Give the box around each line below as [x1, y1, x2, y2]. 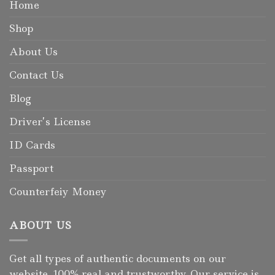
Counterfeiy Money [9, 184, 107, 198]
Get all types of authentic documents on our [9, 252, 226, 266]
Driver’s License [9, 114, 91, 128]
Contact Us [9, 68, 64, 82]
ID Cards [9, 137, 55, 152]
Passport [9, 161, 53, 175]
